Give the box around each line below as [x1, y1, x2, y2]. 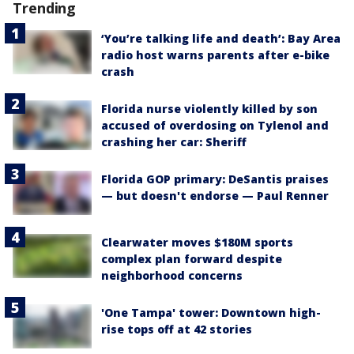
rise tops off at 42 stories [101, 322, 252, 337]
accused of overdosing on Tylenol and [101, 117, 329, 133]
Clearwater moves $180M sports [101, 235, 293, 250]
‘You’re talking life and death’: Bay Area [101, 30, 341, 46]
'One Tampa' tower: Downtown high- [101, 305, 321, 321]
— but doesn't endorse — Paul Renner [101, 187, 329, 203]
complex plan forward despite [101, 251, 282, 267]
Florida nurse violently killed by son [101, 100, 318, 116]
